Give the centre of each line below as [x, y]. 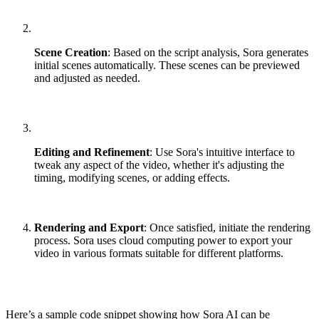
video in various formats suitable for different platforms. [159, 253]
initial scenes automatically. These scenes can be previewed [167, 66]
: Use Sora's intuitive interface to [222, 152]
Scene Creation [71, 53]
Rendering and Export [89, 228]
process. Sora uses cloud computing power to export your [163, 241]
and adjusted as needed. [87, 78]
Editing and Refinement [92, 152]
